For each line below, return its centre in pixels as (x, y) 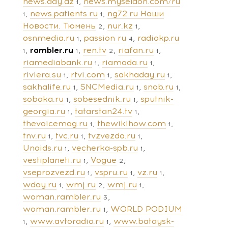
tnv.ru (34, 135)
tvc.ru (67, 135)
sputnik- (157, 99)
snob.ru (159, 87)
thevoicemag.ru (55, 123)
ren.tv (95, 50)
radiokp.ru (158, 38)
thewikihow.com (132, 123)
